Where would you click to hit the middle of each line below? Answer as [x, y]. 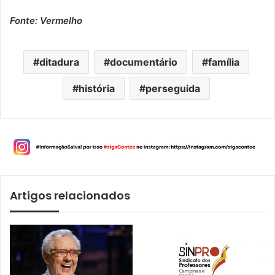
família [223, 62]
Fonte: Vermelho [46, 20]
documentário [143, 62]
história [96, 88]
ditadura [59, 62]
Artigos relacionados [70, 196]
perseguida [172, 88]
